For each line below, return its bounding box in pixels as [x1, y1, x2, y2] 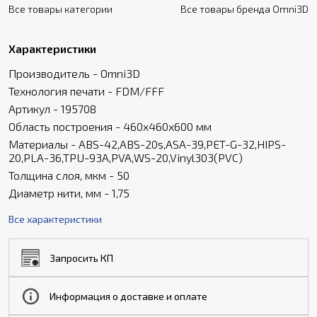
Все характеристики [8, 213, 102, 225]
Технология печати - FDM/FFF [8, 84, 164, 98]
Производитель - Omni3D [8, 67, 140, 80]
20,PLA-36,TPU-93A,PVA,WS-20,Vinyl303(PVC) [8, 151, 243, 164]
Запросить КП [50, 251, 113, 264]
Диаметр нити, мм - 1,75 [8, 186, 129, 200]
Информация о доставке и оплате [50, 289, 207, 302]
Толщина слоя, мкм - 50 [8, 168, 129, 182]
